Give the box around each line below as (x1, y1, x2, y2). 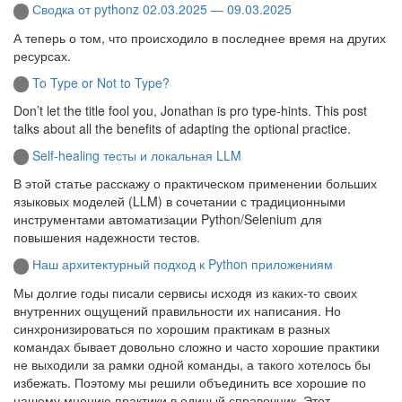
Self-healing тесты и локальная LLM (32, 145, 241, 164)
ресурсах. (13, 46, 71, 65)
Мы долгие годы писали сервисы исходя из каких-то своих (13, 283, 357, 301)
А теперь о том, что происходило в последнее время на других (13, 28, 386, 47)
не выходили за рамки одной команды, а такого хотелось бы (13, 354, 371, 373)
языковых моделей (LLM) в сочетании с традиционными (13, 192, 345, 211)
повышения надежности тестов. (13, 228, 200, 247)
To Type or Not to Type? (32, 73, 170, 92)
